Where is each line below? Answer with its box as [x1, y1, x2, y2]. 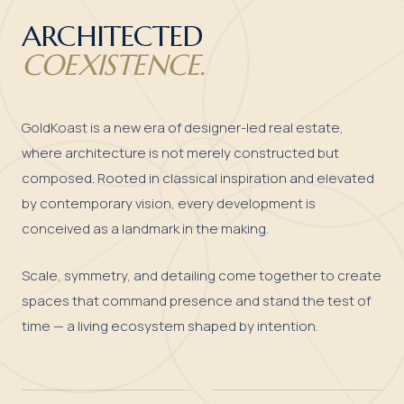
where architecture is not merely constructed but [22, 143, 339, 162]
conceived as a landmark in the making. [22, 219, 269, 238]
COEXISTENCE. [22, 47, 206, 83]
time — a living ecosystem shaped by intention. [22, 317, 318, 335]
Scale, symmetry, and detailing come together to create [22, 266, 381, 285]
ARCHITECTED [22, 18, 203, 54]
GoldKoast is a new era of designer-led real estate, [22, 118, 344, 137]
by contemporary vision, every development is [22, 194, 316, 213]
